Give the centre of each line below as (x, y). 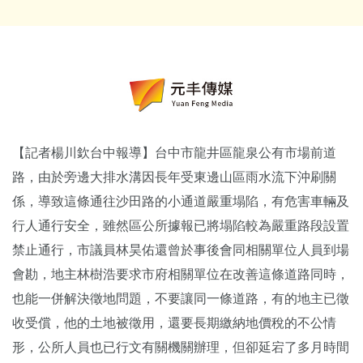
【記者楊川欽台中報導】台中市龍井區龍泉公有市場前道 (174, 152)
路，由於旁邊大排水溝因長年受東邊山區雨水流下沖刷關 (174, 177)
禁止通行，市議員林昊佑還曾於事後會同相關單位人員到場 (181, 250)
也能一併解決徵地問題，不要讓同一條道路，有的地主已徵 (181, 298)
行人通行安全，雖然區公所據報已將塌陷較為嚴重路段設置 (181, 225)
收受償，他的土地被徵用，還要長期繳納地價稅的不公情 (174, 322)
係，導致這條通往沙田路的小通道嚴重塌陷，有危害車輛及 (181, 201)
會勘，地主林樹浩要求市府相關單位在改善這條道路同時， (181, 274)
